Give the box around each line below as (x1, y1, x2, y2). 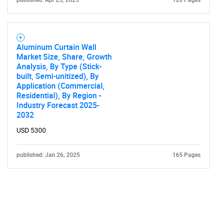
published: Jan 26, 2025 (16, 152, 80, 158)
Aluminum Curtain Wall (16, 42, 96, 52)
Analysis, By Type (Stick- (16, 61, 102, 72)
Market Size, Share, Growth (16, 51, 112, 62)
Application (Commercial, (16, 80, 105, 91)
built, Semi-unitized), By (16, 71, 99, 81)
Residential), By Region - (16, 90, 101, 101)
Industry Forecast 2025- (16, 100, 99, 110)
